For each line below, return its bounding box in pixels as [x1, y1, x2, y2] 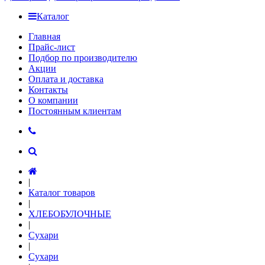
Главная [28, 31, 60, 41]
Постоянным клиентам [28, 106, 121, 116]
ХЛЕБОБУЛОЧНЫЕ [28, 209, 111, 219]
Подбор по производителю [28, 53, 137, 63]
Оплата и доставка [28, 74, 104, 84]
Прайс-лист [28, 42, 75, 52]
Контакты [28, 85, 68, 95]
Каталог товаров [28, 188, 95, 198]
